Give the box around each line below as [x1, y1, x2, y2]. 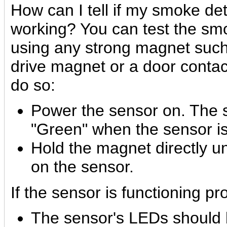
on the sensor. [31, 158, 134, 176]
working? [11, 20, 76, 38]
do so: [11, 76, 55, 94]
